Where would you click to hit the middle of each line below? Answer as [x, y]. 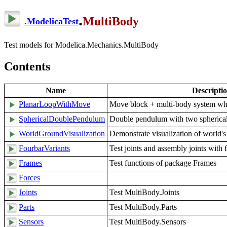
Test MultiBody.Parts [143, 207]
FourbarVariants [44, 148]
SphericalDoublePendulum [62, 119]
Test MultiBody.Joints [144, 192]
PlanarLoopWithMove [54, 104]
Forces [29, 177]
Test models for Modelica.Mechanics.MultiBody [81, 45]
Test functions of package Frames [163, 163]
